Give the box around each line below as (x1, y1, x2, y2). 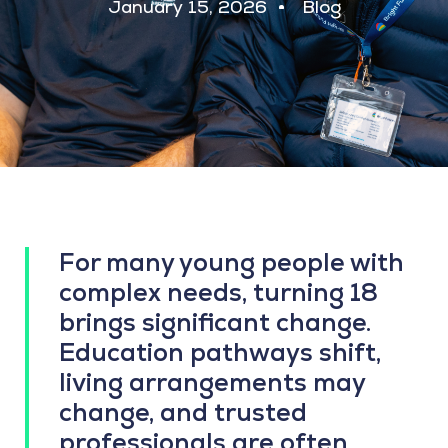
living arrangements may (59, 366, 366, 399)
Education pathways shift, (59, 336, 381, 369)
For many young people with (59, 246, 404, 279)
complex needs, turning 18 (59, 276, 378, 309)
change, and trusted (59, 396, 307, 429)
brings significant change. (59, 306, 371, 339)
